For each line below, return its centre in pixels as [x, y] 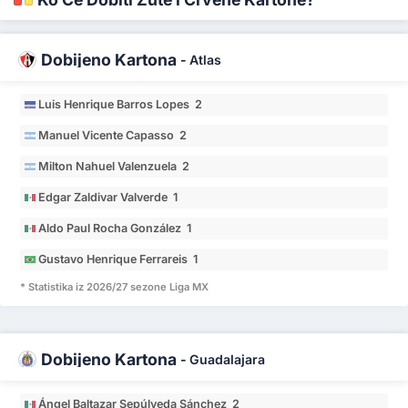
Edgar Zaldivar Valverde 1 [108, 198]
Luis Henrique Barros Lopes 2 [121, 105]
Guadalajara [227, 360]
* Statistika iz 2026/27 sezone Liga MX [115, 287]
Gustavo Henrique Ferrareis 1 [118, 260]
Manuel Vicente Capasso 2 [113, 136]
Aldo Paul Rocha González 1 [115, 229]
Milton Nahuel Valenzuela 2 [114, 167]
